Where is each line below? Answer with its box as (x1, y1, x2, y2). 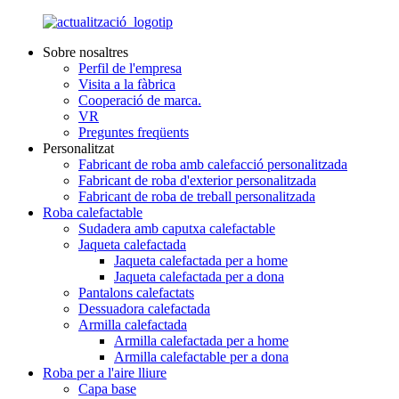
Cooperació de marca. (78, 93, 201, 108)
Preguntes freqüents (78, 125, 189, 140)
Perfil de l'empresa (78, 61, 182, 76)
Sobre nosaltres (43, 45, 128, 60)
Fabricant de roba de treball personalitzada (78, 189, 315, 204)
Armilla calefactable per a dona (114, 349, 289, 364)
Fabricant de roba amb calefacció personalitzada (78, 157, 347, 172)
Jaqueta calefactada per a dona (114, 269, 284, 284)
